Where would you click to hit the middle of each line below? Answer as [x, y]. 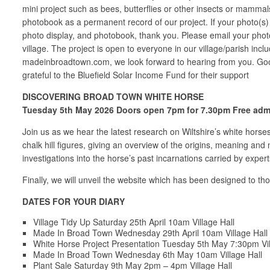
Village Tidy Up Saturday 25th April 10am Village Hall [134, 221]
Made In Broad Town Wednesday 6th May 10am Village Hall [148, 254]
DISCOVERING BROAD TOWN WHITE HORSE [113, 96]
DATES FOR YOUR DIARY [74, 201]
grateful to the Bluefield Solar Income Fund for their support [136, 74]
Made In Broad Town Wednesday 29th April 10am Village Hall [150, 232]
